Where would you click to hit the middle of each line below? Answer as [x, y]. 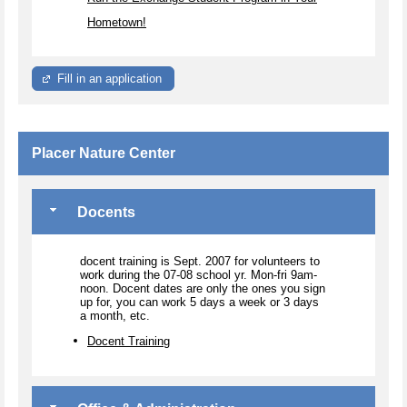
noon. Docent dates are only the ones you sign [203, 289]
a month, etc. [115, 316]
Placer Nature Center [104, 154]
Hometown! [117, 22]
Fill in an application [110, 79]
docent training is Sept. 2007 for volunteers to [200, 262]
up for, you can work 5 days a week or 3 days [199, 303]
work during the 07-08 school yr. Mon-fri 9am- [199, 275]
